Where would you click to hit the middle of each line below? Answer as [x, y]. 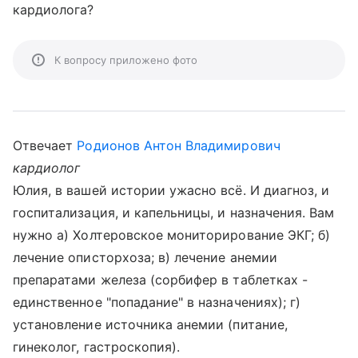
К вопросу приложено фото [126, 60]
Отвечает [45, 145]
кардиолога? [54, 10]
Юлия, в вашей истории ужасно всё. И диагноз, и [171, 190]
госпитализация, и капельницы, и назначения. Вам [174, 213]
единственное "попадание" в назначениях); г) [157, 302]
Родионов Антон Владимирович [179, 145]
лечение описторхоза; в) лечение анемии [145, 257]
